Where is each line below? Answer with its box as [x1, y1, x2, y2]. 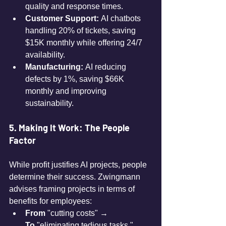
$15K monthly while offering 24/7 [25, 38, 144, 47]
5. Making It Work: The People [9, 122, 132, 133]
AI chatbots [99, 14, 143, 23]
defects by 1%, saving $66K [25, 75, 126, 83]
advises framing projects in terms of [9, 185, 137, 193]
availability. [25, 50, 65, 59]
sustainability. [25, 99, 74, 107]
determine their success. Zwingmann [9, 173, 142, 181]
